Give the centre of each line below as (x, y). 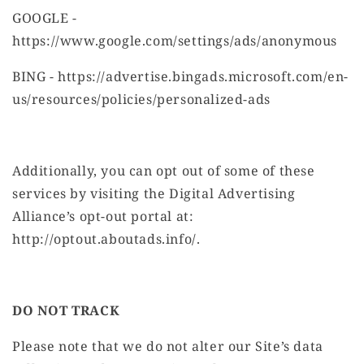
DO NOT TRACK (66, 311)
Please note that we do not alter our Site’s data (168, 347)
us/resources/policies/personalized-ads (141, 100)
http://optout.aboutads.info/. (106, 239)
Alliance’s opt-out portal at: (103, 217)
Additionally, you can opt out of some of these (164, 171)
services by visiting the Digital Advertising (154, 194)
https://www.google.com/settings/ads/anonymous (175, 41)
